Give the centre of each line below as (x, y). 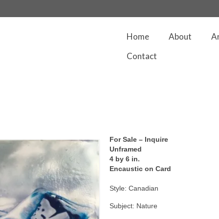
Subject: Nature (133, 206)
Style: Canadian (134, 188)
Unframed (126, 149)
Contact (142, 56)
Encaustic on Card (140, 169)
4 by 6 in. (125, 159)
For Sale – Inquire (139, 139)
